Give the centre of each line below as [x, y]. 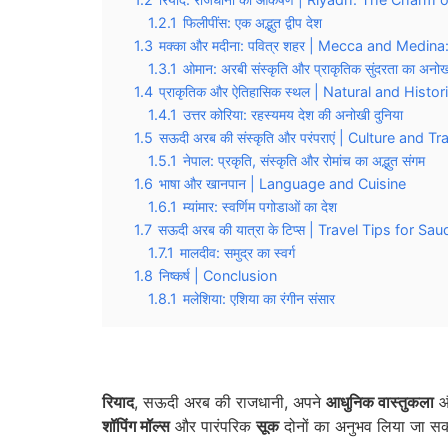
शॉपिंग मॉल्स [136, 426]
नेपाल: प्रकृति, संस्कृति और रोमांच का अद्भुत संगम [304, 160]
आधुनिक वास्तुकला [380, 402]
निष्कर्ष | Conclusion [218, 275]
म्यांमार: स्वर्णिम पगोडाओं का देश [260, 206]
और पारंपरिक [213, 426]
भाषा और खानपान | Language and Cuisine [282, 183]
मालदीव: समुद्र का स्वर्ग [237, 252]
